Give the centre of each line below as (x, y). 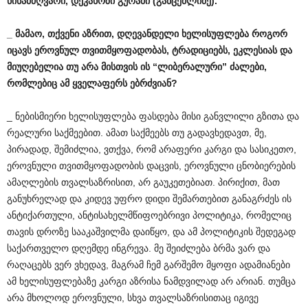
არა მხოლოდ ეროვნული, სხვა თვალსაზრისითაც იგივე (133, 298)
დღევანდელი (148, 34)
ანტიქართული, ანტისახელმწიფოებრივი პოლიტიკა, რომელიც (149, 215)
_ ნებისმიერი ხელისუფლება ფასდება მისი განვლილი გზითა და (153, 116)
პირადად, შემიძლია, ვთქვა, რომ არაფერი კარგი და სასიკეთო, (152, 149)
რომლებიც (32, 83)
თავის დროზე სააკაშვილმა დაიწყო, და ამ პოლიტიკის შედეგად (151, 232)
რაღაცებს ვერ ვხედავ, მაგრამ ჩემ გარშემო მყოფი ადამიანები (148, 265)
